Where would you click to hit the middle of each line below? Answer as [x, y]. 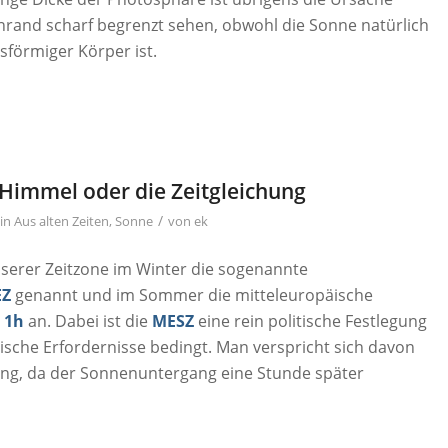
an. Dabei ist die [88, 320]
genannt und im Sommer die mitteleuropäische [192, 294]
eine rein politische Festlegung [311, 320]
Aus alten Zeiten [62, 220]
